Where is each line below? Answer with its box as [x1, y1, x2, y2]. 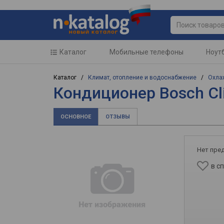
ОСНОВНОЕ [60, 113, 91, 120]
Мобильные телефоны [109, 48, 183, 56]
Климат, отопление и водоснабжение [88, 74, 196, 81]
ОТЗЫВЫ [105, 113, 130, 120]
